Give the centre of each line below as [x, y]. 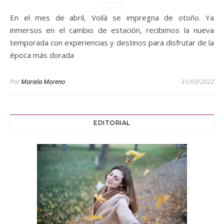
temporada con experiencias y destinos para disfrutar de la [112, 43]
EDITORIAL [112, 123]
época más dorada [42, 55]
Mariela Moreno [43, 82]
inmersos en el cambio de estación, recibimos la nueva [112, 30]
